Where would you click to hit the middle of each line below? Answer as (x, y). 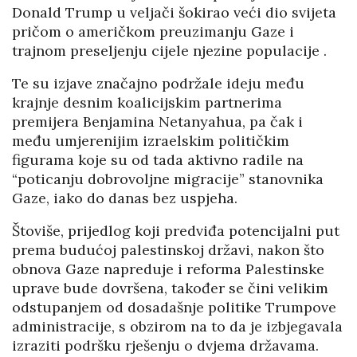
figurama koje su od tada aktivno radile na (158, 160)
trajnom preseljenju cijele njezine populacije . (169, 51)
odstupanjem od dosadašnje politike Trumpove (174, 308)
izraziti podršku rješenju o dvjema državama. (165, 346)
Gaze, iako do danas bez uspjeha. (125, 198)
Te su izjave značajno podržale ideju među (158, 84)
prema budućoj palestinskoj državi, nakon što (168, 250)
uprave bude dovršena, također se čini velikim (170, 288)
